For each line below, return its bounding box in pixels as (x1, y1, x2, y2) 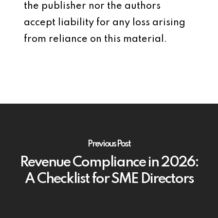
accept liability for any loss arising (24, 18, 185, 28)
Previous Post (88, 139, 130, 148)
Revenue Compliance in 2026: (19, 155, 199, 170)
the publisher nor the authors (24, 1, 161, 11)
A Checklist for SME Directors (24, 172, 194, 186)
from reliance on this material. (24, 35, 167, 44)
